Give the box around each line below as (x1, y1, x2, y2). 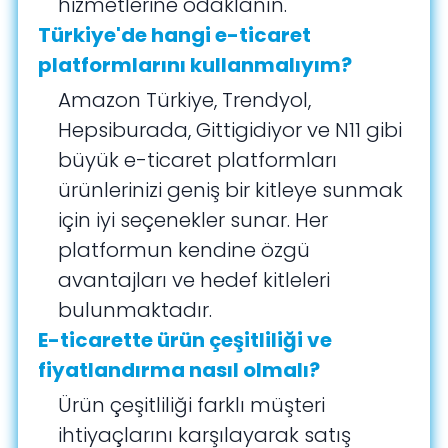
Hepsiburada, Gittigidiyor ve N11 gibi (58, 116, 403, 145)
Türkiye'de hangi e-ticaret (38, 21, 312, 50)
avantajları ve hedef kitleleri (58, 266, 331, 295)
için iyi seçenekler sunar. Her (58, 206, 329, 235)
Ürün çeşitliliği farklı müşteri (58, 391, 326, 420)
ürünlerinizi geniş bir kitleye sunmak (58, 176, 404, 205)
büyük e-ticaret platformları (58, 146, 338, 175)
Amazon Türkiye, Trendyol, (58, 86, 312, 115)
